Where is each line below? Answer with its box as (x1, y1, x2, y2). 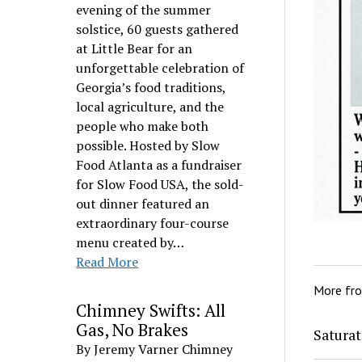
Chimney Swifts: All (76, 299, 226, 322)
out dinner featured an (76, 195, 210, 213)
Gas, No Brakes (76, 318, 189, 341)
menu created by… (76, 234, 185, 251)
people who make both (76, 117, 209, 135)
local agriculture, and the (76, 98, 225, 116)
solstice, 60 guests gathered (76, 20, 239, 38)
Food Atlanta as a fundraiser (76, 156, 242, 174)
